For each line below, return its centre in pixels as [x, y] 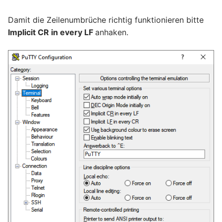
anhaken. [112, 32]
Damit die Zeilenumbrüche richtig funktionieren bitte [106, 20]
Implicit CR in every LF [52, 32]
